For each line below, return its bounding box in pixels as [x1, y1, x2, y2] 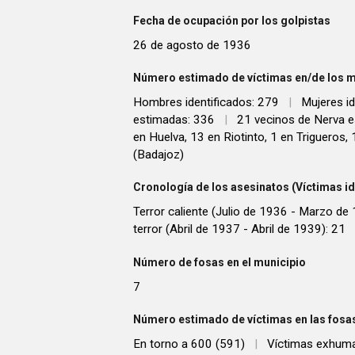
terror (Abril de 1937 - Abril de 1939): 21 [133, 222, 345, 237]
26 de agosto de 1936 [133, 37, 251, 52]
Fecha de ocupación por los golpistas [133, 13, 330, 27]
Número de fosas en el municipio [133, 255, 306, 269]
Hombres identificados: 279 [133, 94, 279, 109]
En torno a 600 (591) [133, 337, 245, 352]
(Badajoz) [133, 147, 184, 162]
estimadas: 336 [133, 112, 215, 127]
